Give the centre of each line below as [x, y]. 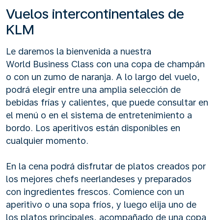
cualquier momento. [47, 140]
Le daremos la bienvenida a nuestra [79, 51]
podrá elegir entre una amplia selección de [93, 89]
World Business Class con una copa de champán [105, 64]
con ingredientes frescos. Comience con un [95, 192]
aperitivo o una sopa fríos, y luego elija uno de [101, 204]
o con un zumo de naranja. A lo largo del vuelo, [103, 77]
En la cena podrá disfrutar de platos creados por [106, 166]
